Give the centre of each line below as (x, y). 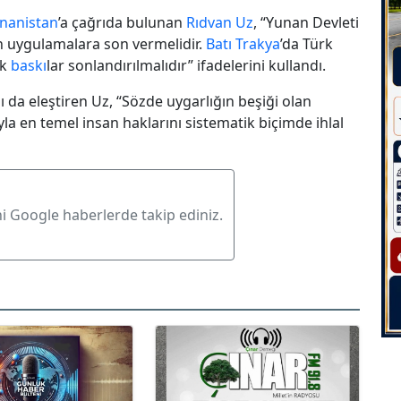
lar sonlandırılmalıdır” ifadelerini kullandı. (186, 65)
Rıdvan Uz (220, 22)
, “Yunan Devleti (306, 22)
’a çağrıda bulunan (122, 22)
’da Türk (307, 43)
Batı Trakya (243, 43)
